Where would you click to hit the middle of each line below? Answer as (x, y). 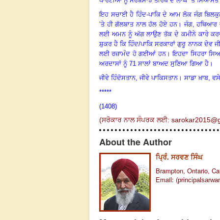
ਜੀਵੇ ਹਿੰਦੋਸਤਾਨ (117, 78)
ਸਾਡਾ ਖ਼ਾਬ (196, 78)
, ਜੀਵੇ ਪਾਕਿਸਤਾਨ (157, 78)
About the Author (136, 142)
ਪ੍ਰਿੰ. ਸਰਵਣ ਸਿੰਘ (179, 157)
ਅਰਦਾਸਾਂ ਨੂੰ (114, 63)
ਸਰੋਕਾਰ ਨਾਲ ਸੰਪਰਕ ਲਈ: (137, 120)
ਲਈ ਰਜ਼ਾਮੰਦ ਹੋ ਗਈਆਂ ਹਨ (133, 54)
